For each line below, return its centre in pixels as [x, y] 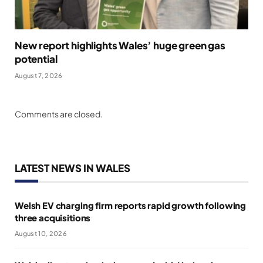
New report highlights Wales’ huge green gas [120, 45]
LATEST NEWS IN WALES [73, 168]
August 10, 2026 [41, 234]
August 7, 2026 [39, 76]
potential [36, 59]
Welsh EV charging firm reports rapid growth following [131, 205]
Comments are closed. [59, 114]
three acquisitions [53, 218]
